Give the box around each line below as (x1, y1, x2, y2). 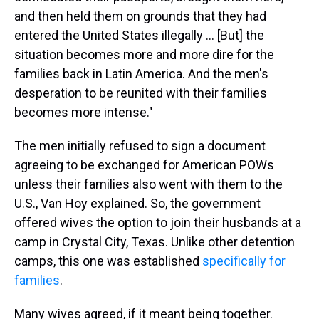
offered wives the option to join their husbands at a (14, 215, 301, 230)
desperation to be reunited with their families (14, 85, 267, 100)
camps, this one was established (14, 253, 202, 268)
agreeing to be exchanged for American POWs (14, 157, 274, 172)
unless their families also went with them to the (14, 177, 283, 192)
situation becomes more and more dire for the (14, 47, 274, 62)
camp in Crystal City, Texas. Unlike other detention (14, 234, 295, 249)
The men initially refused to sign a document (14, 138, 266, 153)
